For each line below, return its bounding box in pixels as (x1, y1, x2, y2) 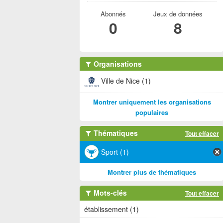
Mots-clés (92, 188, 127, 198)
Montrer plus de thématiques (108, 167, 196, 177)
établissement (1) (84, 204, 139, 214)
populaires (135, 108, 168, 117)
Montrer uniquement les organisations (93, 97, 211, 107)
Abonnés (100, 9, 126, 18)
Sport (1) (101, 147, 129, 157)
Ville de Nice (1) (101, 75, 151, 86)
